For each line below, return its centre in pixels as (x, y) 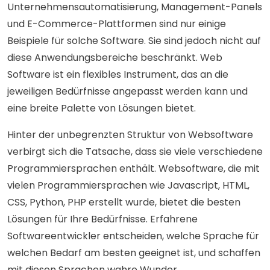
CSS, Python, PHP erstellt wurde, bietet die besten (124, 202)
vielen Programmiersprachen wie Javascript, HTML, (128, 186)
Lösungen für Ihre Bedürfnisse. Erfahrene (102, 219)
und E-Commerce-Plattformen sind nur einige (117, 24)
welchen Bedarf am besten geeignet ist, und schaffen (134, 253)
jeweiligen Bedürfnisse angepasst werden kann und (127, 92)
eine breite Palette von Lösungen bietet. (102, 108)
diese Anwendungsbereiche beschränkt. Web (115, 58)
